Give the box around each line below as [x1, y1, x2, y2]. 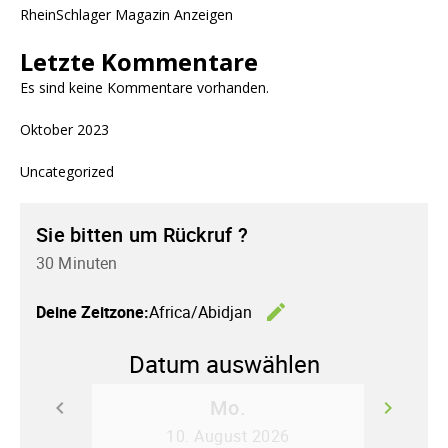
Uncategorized [20, 162, 114, 182]
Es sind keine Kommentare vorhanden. [20, 78, 269, 98]
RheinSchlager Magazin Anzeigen [20, 5, 233, 25]
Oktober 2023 [20, 120, 109, 140]
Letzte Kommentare [20, 45, 258, 79]
